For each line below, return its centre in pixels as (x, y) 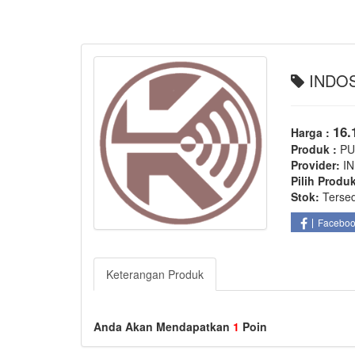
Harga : (312, 132)
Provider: (316, 165)
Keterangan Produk (155, 275)
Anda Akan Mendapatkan (163, 327)
